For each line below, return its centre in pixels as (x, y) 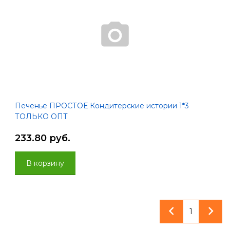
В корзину (45, 163)
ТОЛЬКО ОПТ (41, 117)
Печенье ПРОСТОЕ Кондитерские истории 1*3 (102, 106)
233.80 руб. (43, 138)
